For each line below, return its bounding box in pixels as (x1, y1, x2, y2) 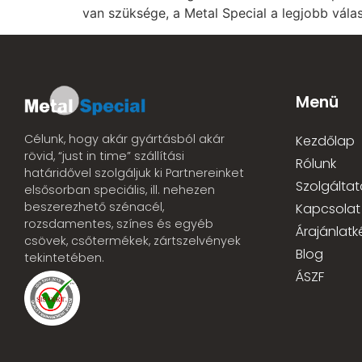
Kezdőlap (296, 132, 355, 151)
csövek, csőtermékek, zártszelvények (24, 232, 241, 249)
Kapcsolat (296, 200, 360, 219)
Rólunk (296, 154, 336, 174)
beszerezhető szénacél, (24, 198, 164, 215)
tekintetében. (24, 249, 104, 266)
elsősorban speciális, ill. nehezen (24, 181, 215, 198)
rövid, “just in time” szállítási (24, 147, 184, 164)
